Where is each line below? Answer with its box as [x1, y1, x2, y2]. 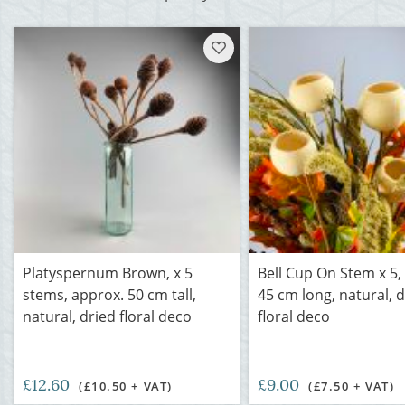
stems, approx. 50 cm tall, [23, 285, 196, 305]
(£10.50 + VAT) [79, 378, 173, 394]
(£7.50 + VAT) [308, 378, 395, 394]
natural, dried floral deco [23, 306, 192, 326]
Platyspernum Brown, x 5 [23, 263, 193, 283]
